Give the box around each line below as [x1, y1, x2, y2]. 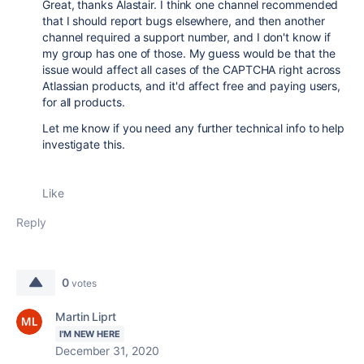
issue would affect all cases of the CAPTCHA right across [42, 63, 341, 76]
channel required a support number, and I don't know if [42, 30, 331, 44]
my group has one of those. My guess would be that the [42, 46, 336, 60]
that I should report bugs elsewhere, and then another [42, 14, 325, 28]
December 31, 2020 [55, 344, 159, 357]
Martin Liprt [55, 310, 116, 323]
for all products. [42, 95, 125, 109]
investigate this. [42, 137, 125, 151]
